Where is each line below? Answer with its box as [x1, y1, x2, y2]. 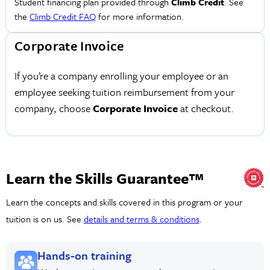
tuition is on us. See [5, 212, 84, 226]
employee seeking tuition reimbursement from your [14, 84, 234, 100]
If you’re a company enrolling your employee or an [14, 68, 228, 84]
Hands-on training [37, 246, 132, 263]
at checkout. [177, 101, 234, 116]
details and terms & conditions [83, 212, 199, 226]
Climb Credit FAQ [29, 10, 96, 24]
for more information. [95, 10, 184, 24]
